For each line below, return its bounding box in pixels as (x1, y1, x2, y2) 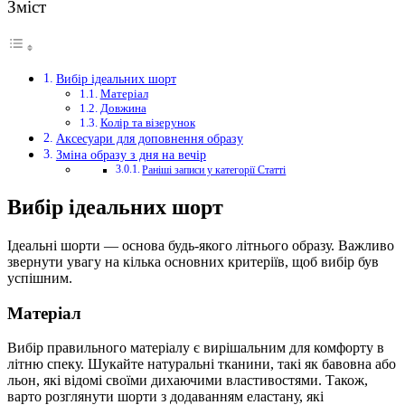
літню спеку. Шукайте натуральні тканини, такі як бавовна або (7, 356, 396, 372)
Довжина (99, 101, 146, 116)
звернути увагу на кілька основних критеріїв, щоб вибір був (7, 254, 379, 269)
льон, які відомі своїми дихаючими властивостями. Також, (7, 372, 368, 389)
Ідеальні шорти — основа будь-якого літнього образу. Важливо (7, 238, 394, 253)
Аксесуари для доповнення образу (55, 131, 243, 146)
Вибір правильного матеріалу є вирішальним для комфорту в (7, 340, 384, 356)
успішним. (7, 270, 72, 286)
